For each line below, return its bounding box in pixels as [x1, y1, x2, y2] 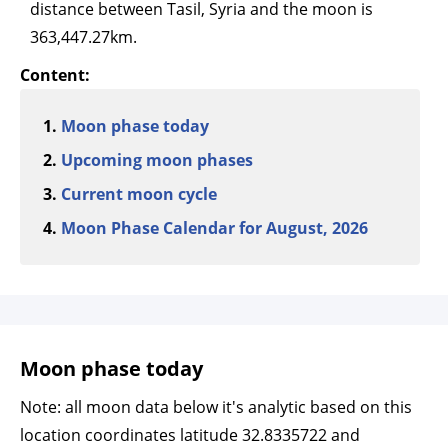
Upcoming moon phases [61, 149, 253, 171]
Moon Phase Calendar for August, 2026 [61, 217, 368, 239]
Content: [20, 64, 90, 86]
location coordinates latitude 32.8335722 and [20, 424, 360, 446]
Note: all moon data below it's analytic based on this [20, 396, 412, 418]
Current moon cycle [61, 183, 217, 205]
